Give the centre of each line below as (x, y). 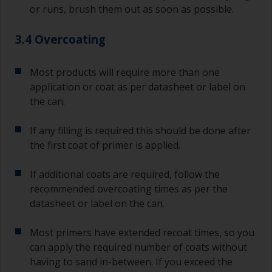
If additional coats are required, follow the (125, 175)
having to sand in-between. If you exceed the (131, 262)
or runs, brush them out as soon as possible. (132, 9)
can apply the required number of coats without (138, 247)
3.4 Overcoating (60, 39)
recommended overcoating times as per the (129, 189)
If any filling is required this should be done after (140, 131)
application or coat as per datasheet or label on (138, 87)
